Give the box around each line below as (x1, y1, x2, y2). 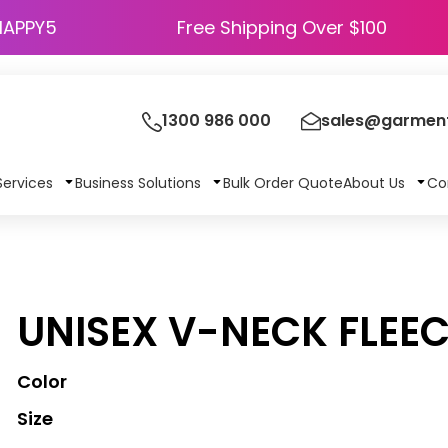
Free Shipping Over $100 (177, 15, 387, 40)
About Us (342, 172, 409, 193)
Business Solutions (74, 172, 205, 193)
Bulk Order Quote (222, 172, 343, 193)
